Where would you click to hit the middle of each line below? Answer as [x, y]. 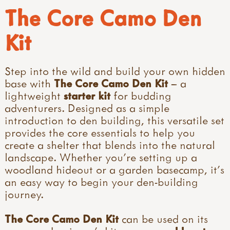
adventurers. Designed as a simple [87, 108]
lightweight [34, 95]
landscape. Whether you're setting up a [101, 157]
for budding [141, 95]
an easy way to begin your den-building [101, 181]
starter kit [87, 95]
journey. [24, 194]
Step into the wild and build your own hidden [115, 71]
